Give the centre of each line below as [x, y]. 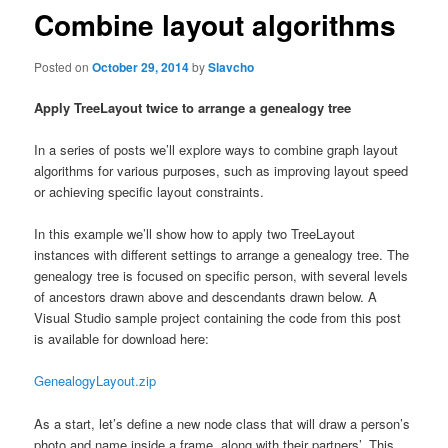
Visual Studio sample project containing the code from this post [218, 318]
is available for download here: [122, 339]
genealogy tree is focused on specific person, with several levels [221, 276]
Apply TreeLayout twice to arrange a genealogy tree [193, 107]
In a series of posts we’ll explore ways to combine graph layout [216, 150]
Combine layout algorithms [215, 25]
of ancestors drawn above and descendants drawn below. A [206, 297]
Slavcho [231, 66]
